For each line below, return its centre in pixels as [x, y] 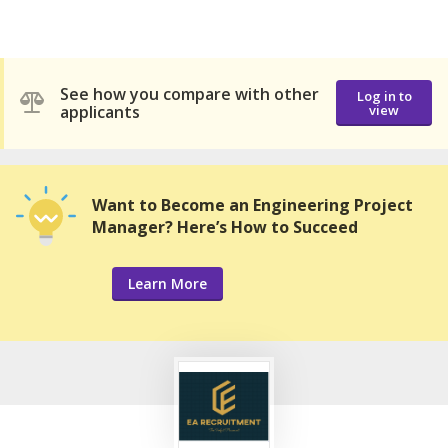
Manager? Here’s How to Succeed [225, 226]
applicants [100, 112]
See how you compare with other [189, 94]
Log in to [384, 96]
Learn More [167, 283]
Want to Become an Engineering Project [252, 204]
